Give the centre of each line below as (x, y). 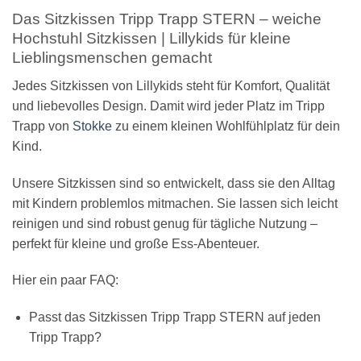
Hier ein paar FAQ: (65, 280)
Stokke (92, 126)
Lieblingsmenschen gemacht (112, 58)
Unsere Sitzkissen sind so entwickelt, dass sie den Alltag (174, 183)
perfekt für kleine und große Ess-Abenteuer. (136, 243)
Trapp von (42, 126)
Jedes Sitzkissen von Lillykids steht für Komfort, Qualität (171, 85)
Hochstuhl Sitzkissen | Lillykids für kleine (151, 39)
